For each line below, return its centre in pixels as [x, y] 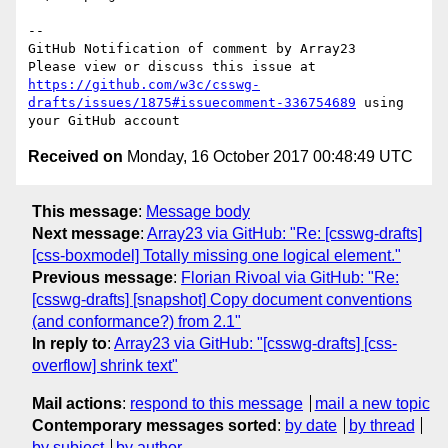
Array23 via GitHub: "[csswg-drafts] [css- [255, 343]
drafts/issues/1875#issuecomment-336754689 [192, 103]
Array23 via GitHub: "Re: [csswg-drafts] [284, 233]
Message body [198, 211]
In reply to [69, 343]
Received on [75, 157]
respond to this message [216, 403]
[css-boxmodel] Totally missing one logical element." [216, 255]
